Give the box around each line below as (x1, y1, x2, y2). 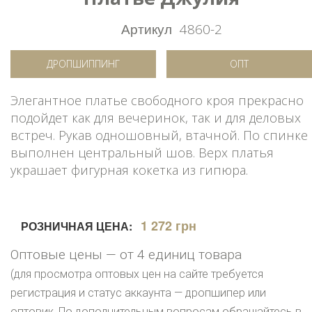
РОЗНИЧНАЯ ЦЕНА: (21, 217, 132, 234)
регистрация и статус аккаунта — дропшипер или (10, 286, 266, 299)
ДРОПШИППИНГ (47, 56, 120, 70)
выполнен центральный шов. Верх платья (10, 143, 274, 161)
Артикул (121, 18, 172, 38)
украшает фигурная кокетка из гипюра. (10, 161, 248, 178)
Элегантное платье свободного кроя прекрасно (10, 91, 304, 109)
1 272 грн (141, 216, 196, 235)
